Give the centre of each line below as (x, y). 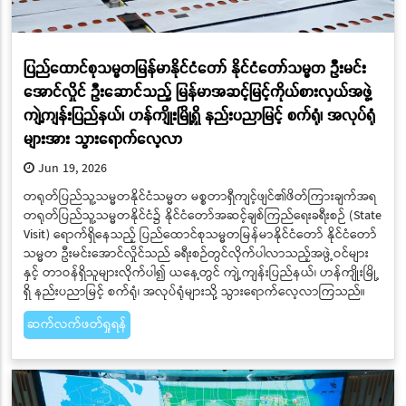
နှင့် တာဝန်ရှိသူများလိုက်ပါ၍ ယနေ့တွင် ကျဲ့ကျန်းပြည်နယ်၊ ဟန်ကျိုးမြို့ (201, 272)
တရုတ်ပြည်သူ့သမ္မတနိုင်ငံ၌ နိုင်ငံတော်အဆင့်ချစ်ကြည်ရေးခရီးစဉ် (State (202, 215)
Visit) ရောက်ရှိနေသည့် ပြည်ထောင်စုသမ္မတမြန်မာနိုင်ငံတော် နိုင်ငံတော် (200, 234)
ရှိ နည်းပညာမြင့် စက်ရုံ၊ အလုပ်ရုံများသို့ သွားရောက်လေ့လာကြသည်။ (194, 291)
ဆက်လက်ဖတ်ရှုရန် (77, 324)
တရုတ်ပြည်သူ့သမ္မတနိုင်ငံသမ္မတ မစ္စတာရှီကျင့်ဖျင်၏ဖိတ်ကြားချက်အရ (199, 196)
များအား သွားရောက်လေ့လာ (102, 139)
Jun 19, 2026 (70, 168)
